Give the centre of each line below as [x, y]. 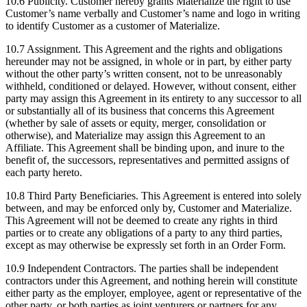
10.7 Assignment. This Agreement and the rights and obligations [144, 49]
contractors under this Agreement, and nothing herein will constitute [151, 281]
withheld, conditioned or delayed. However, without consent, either [151, 86]
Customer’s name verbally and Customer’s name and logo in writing [153, 14]
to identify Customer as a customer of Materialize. [113, 26]
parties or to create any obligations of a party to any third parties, [144, 233]
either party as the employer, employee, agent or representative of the [153, 293]
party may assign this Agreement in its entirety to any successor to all [153, 99]
